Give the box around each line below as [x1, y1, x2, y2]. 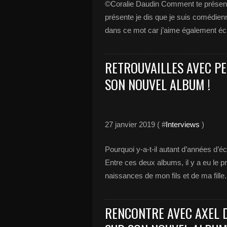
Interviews [166, 120, 200, 129]
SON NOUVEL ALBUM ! [105, 74, 210, 94]
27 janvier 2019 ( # [105, 120, 166, 129]
